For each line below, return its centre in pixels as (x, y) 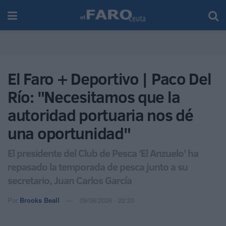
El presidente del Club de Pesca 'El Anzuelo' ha (103, 153)
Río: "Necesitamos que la (94, 97)
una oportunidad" (69, 133)
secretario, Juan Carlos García (70, 180)
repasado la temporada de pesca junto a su (98, 166)
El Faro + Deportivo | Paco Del (109, 79)
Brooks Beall (40, 200)
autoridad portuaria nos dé (100, 115)
